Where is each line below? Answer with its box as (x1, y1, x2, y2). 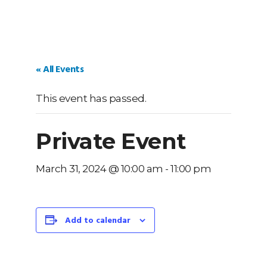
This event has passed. (36, 92, 146, 104)
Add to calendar (64, 214, 131, 228)
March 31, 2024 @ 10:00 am (36, 163, 163, 175)
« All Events (36, 62, 83, 77)
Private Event (36, 128, 187, 154)
